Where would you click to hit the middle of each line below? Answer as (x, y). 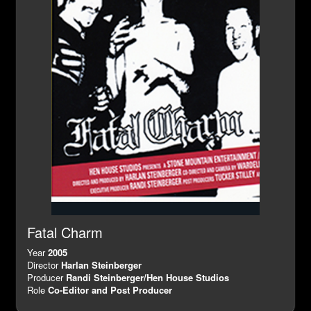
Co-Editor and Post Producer (110, 290)
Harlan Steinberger (101, 265)
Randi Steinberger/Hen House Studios (148, 278)
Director (44, 265)
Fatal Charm (65, 233)
